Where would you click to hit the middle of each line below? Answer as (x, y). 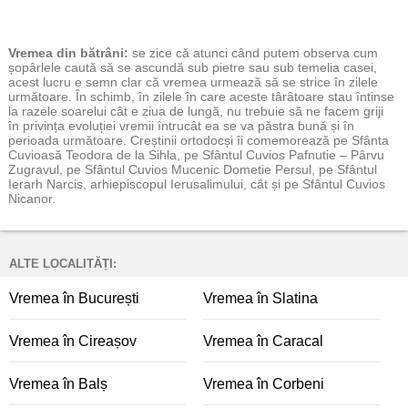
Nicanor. (32, 199)
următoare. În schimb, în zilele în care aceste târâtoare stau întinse (201, 97)
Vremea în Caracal (263, 341)
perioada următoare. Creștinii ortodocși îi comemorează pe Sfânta (199, 140)
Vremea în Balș (58, 384)
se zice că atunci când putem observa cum (255, 53)
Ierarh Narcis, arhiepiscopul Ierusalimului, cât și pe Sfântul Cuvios (197, 184)
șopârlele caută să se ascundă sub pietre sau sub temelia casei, (193, 67)
